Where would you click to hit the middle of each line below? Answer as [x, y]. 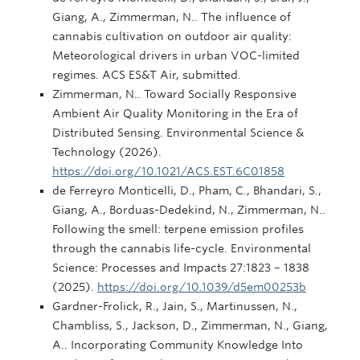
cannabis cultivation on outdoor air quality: [172, 36]
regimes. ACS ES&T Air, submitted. [147, 74]
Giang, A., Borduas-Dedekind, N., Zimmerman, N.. [189, 209]
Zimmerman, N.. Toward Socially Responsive [174, 94]
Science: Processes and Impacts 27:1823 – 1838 [181, 267]
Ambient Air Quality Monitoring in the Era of [175, 113]
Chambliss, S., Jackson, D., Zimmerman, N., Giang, [190, 325]
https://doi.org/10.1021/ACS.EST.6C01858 [168, 171]
